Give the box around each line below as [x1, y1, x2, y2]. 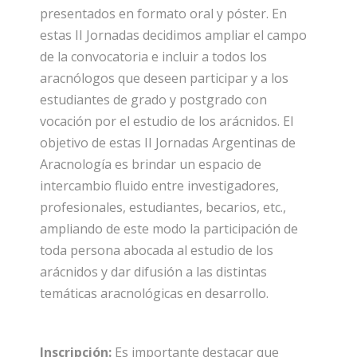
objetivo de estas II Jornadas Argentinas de [40, 133, 296, 151]
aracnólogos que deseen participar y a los [40, 69, 288, 87]
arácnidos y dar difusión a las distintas [40, 262, 267, 280]
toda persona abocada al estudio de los [40, 241, 273, 259]
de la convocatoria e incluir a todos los [40, 47, 267, 65]
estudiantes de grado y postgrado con [40, 90, 267, 108]
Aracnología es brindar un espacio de [40, 155, 261, 173]
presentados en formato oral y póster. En [40, 4, 287, 22]
